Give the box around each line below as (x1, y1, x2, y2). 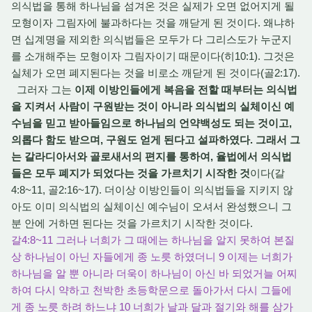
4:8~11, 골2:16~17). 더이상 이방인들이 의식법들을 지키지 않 (11, 184, 293, 196)
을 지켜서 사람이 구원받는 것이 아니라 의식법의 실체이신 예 (11, 100, 295, 112)
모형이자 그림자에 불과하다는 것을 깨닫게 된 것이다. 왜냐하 (11, 17, 295, 29)
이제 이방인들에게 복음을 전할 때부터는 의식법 (75, 84, 297, 95)
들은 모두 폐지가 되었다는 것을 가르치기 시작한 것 (11, 167, 250, 179)
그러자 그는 (11, 84, 75, 95)
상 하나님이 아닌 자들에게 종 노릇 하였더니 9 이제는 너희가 (11, 251, 292, 263)
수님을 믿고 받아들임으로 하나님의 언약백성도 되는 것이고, (11, 117, 292, 129)
